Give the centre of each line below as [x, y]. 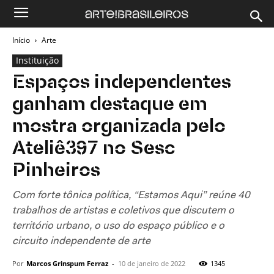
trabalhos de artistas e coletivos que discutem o [123, 211]
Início [21, 40]
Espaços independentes [122, 83]
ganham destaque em [110, 105]
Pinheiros [56, 171]
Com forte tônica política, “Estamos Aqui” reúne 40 [131, 195]
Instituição [37, 60]
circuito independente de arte [81, 241]
